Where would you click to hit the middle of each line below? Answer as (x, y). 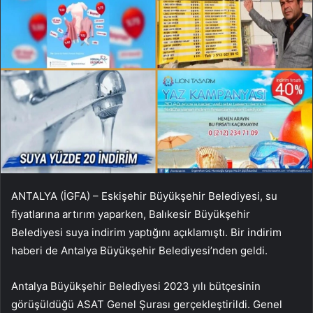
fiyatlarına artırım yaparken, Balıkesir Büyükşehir (131, 214)
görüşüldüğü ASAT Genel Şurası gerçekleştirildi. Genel (147, 304)
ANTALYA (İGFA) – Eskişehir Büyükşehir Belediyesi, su (144, 196)
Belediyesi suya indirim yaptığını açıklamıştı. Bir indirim (146, 232)
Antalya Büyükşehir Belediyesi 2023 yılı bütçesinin (136, 286)
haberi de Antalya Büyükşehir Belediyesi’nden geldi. (139, 250)
